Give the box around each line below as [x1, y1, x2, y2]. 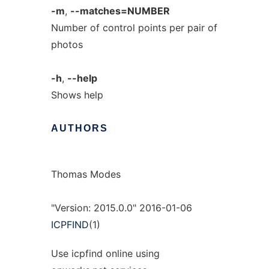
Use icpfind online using [50, 247, 160, 259]
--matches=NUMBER [70, 5, 170, 17]
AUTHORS [50, 123, 108, 133]
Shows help [50, 89, 103, 101]
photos [50, 38, 83, 50]
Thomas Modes [50, 168, 121, 180]
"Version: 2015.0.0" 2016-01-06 [50, 202, 192, 214]
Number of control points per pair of [50, 22, 217, 34]
